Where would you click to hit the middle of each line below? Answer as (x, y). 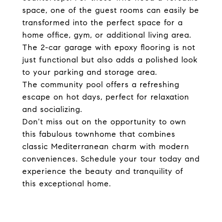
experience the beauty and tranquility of (103, 171)
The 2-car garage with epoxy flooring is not (109, 47)
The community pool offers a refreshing (101, 84)
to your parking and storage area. (90, 72)
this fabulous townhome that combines (99, 134)
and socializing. (52, 109)
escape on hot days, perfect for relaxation (106, 97)
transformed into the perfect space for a (103, 23)
